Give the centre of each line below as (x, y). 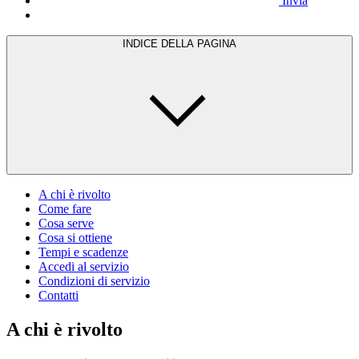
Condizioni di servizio (94, 280)
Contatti (58, 295)
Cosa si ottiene (75, 237)
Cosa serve (66, 223)
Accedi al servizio (84, 266)
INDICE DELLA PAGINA (179, 43)
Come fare (65, 208)
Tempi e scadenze (83, 252)
